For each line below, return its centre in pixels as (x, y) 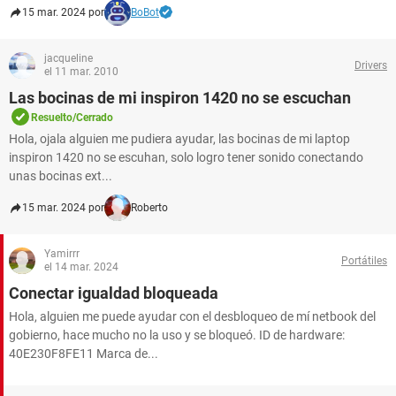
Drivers (371, 65)
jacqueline (69, 58)
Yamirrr (62, 254)
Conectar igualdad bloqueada (114, 293)
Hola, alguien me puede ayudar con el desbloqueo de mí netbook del (192, 316)
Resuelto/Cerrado (72, 118)
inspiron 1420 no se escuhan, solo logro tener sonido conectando (186, 157)
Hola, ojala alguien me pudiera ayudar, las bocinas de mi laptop (179, 139)
